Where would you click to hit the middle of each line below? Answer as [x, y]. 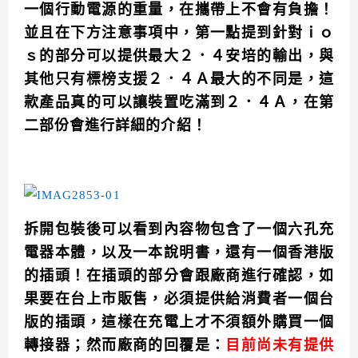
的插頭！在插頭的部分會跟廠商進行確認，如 [179, 276]
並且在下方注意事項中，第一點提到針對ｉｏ [179, 33]
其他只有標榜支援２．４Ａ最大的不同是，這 [179, 80]
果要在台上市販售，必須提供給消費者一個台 [179, 299]
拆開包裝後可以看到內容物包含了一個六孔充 [179, 230]
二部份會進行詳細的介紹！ [115, 126]
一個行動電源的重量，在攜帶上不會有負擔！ [179, 10]
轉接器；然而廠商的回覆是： [125, 346]
